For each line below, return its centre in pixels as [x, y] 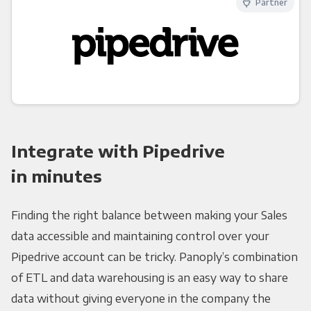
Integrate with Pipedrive [118, 151]
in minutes [56, 176]
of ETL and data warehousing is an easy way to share [149, 278]
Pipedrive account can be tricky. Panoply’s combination [154, 257]
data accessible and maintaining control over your [140, 236]
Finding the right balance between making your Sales [149, 216]
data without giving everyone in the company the [141, 299]
